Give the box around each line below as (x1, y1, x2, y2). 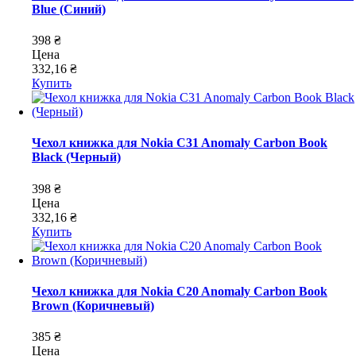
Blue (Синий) (32, 2, 106, 16)
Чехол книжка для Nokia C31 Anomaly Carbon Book (32, 136, 327, 150)
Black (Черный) (32, 150, 121, 164)
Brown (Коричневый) (32, 298, 154, 312)
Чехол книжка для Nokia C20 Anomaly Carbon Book (32, 284, 327, 298)
